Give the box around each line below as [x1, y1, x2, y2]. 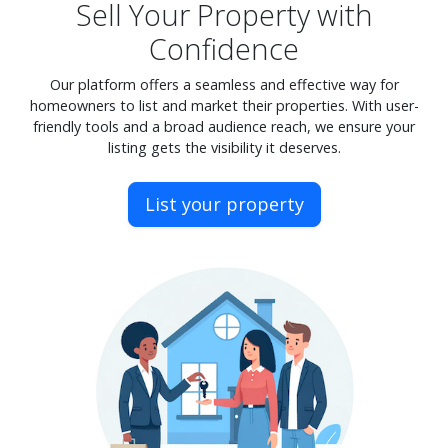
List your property [144, 191, 304, 216]
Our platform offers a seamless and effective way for [49, 74, 399, 94]
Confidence [149, 28, 299, 68]
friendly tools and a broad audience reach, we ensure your [33, 116, 415, 136]
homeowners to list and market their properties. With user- [29, 95, 419, 115]
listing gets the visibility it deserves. [107, 137, 341, 157]
